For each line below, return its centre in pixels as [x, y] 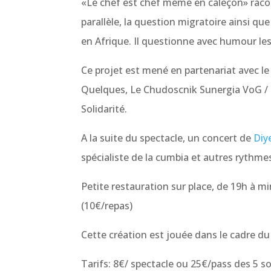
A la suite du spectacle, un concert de [168, 138]
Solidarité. [104, 109]
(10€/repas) [107, 206]
